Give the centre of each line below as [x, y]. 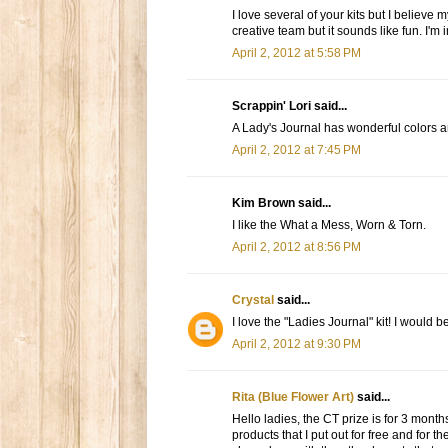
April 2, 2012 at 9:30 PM [296, 344]
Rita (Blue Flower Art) [293, 397]
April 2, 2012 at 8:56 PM [296, 247]
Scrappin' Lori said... [289, 106]
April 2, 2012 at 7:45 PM [296, 150]
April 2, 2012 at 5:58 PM [296, 53]
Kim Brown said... [281, 203]
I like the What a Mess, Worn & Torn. [329, 225]
